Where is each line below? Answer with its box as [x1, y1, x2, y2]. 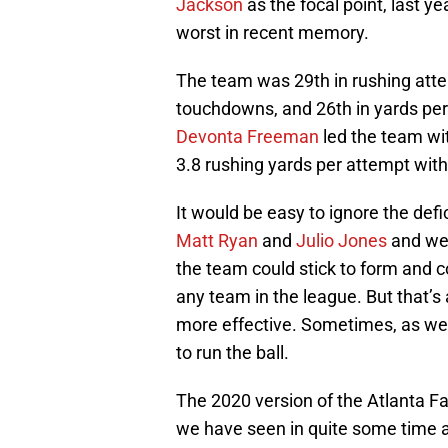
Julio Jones [296, 230, 387, 252]
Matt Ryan [176, 230, 258, 252]
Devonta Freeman [176, 126, 319, 148]
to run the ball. [176, 342, 289, 364]
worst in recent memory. [176, 22, 369, 44]
